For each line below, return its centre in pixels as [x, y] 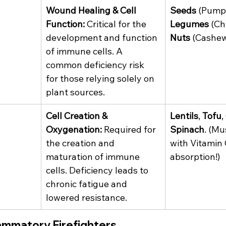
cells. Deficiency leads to [98, 171]
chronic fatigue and [88, 184]
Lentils [184, 116]
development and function [103, 38]
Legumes [189, 24]
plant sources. [75, 92]
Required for [130, 130]
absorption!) [195, 157]
